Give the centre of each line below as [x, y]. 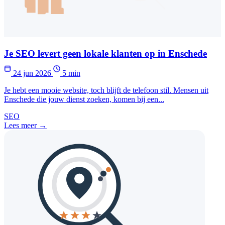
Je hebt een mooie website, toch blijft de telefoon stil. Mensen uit [106, 90]
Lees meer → [25, 125]
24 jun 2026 [32, 73]
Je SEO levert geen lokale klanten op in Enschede [105, 54]
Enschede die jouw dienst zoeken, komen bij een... [84, 99]
